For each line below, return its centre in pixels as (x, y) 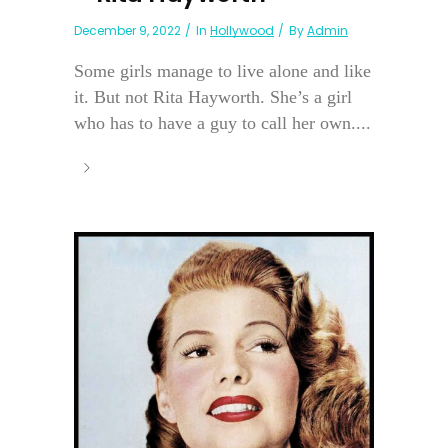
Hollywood (242, 31)
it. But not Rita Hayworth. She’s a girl (213, 97)
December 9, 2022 (127, 31)
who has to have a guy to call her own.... (222, 123)
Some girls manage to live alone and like (222, 71)
